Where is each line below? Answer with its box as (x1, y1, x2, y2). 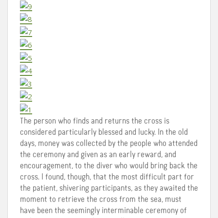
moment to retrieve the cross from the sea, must (20, 195, 182, 204)
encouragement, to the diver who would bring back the (20, 161, 198, 170)
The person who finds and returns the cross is (20, 116, 169, 126)
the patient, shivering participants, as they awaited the (20, 183, 198, 193)
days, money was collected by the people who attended (20, 139, 198, 148)
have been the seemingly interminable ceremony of (20, 206, 187, 215)
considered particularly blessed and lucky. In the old (20, 127, 188, 137)
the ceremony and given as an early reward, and (20, 150, 176, 159)
